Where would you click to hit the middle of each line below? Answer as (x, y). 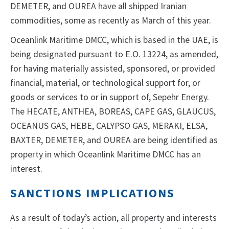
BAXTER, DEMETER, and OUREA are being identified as (114, 140)
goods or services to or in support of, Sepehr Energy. (110, 97)
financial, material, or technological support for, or (105, 83)
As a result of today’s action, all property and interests (113, 218)
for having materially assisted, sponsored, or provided (113, 69)
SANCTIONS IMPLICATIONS (93, 193)
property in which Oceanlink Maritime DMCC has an (106, 155)
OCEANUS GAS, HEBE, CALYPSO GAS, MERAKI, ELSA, (109, 126)
